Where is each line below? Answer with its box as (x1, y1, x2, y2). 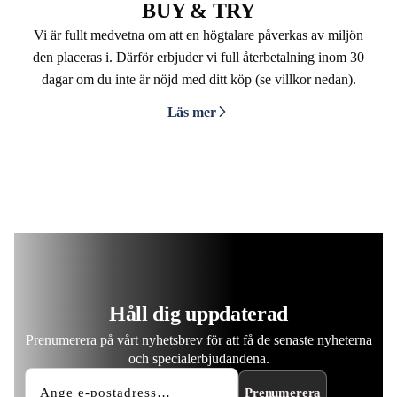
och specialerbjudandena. (128, 351, 269, 366)
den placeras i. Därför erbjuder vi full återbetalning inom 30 (33, 50, 364, 65)
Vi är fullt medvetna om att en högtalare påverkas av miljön (34, 27, 363, 43)
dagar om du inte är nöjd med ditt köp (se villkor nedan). (41, 72, 356, 87)
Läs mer (167, 104, 216, 120)
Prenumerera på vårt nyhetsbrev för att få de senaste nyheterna (25, 332, 372, 347)
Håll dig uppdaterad (108, 302, 289, 325)
